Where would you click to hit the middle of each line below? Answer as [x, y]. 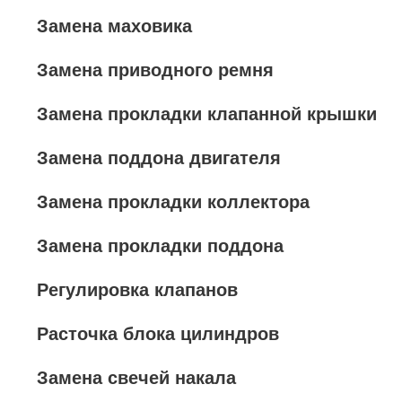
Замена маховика [114, 26]
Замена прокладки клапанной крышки [207, 114]
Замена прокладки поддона [160, 246]
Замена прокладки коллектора [173, 202]
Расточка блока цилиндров [158, 334]
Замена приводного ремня [155, 70]
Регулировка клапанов [137, 290]
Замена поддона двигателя [159, 158]
